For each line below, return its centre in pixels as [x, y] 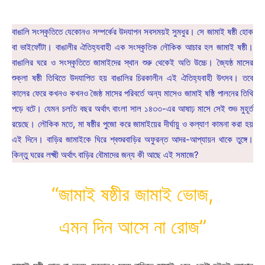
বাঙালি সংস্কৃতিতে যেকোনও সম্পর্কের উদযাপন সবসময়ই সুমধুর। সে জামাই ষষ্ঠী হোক [132, 31]
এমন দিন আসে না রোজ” [132, 227]
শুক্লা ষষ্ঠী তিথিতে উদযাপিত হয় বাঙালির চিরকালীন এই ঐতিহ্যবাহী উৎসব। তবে [132, 77]
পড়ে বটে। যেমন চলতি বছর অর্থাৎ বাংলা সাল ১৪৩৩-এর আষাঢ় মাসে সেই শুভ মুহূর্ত [132, 108]
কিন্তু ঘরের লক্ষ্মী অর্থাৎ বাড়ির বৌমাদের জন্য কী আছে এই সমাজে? [105, 154]
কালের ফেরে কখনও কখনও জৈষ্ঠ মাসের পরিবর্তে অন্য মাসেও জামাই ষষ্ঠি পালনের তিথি [132, 93]
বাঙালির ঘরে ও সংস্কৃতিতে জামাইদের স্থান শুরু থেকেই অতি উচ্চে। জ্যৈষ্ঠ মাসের [132, 62]
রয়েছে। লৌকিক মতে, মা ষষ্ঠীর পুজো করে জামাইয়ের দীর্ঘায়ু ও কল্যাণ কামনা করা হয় [132, 124]
